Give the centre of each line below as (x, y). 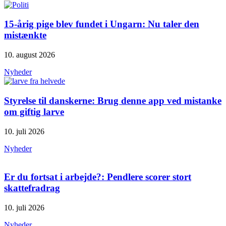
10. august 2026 (30, 55)
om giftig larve (34, 111)
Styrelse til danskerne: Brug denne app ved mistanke (113, 100)
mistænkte (25, 35)
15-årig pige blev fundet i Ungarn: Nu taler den (102, 24)
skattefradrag (32, 188)
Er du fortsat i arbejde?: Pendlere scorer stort (98, 177)
